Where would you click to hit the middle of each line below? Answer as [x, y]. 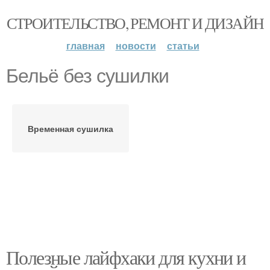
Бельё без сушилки [87, 76]
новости [136, 46]
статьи [183, 46]
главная [85, 46]
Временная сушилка [71, 128]
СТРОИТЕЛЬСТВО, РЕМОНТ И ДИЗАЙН [135, 23]
